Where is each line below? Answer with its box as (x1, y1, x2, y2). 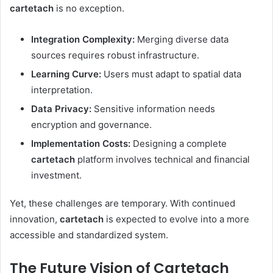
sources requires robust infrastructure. (31, 49, 199, 61)
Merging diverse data (135, 33, 229, 45)
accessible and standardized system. (10, 229, 168, 241)
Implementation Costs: (31, 137, 130, 149)
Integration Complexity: (31, 33, 135, 45)
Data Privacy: (31, 102, 91, 115)
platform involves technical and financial (75, 153, 250, 165)
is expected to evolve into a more (104, 213, 249, 225)
